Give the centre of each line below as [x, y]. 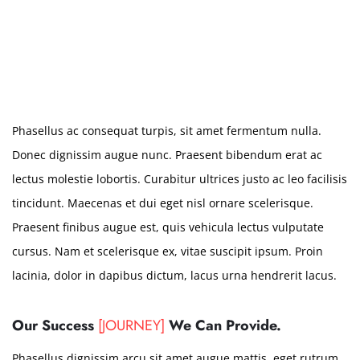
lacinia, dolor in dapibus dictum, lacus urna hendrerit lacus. [174, 275]
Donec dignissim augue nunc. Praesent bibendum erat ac [167, 155]
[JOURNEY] [131, 325]
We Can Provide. [223, 325]
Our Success [55, 325]
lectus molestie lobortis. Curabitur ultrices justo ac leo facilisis [180, 179]
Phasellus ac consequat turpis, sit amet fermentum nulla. [167, 131]
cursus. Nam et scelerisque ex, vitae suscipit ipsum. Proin [168, 251]
